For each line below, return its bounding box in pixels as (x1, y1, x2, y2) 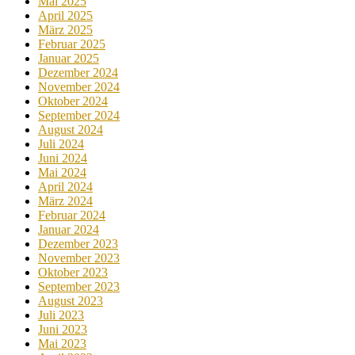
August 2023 (38, 293, 103, 307)
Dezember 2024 (38, 65, 118, 79)
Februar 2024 (38, 208, 105, 222)
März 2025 (38, 22, 93, 36)
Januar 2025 (38, 51, 99, 65)
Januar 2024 (38, 222, 99, 236)
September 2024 (38, 108, 120, 122)
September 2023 (38, 279, 120, 293)
